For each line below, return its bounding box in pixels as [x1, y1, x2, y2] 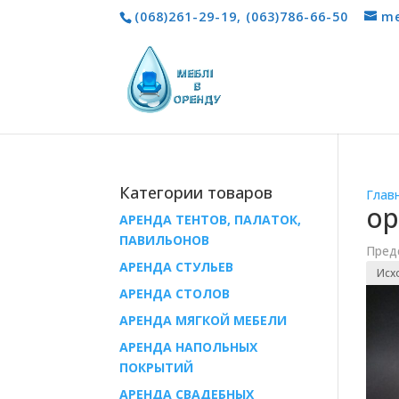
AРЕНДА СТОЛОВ [119, 285, 231, 302]
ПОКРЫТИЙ [119, 359, 194, 376]
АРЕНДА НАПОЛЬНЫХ [119, 338, 258, 355]
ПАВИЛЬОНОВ [119, 232, 210, 248]
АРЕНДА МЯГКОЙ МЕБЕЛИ [119, 312, 288, 329]
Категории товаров [119, 182, 273, 203]
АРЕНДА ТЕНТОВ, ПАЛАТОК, [119, 211, 302, 228]
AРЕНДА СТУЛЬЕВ [119, 258, 234, 275]
